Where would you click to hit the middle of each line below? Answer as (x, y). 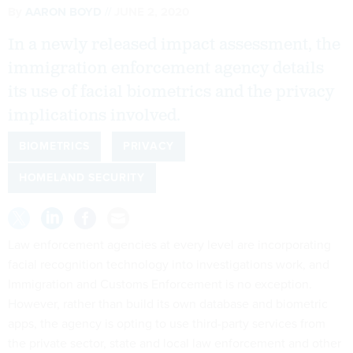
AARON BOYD (63, 11)
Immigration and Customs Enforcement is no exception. (160, 284)
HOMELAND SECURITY (82, 178)
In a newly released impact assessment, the (174, 45)
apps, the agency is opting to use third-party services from (167, 323)
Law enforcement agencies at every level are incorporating (169, 244)
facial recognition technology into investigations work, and (169, 264)
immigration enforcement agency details (166, 68)
